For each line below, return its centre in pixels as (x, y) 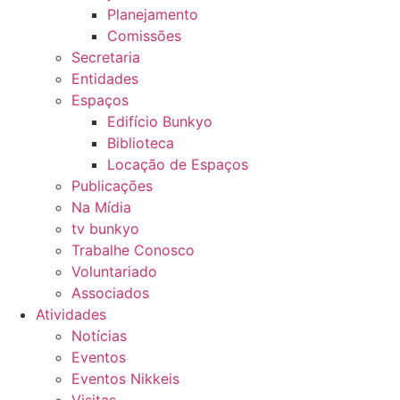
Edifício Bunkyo (160, 121)
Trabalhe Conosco (133, 250)
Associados (110, 293)
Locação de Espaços (178, 164)
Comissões (144, 36)
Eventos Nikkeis (125, 379)
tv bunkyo (105, 229)
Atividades (71, 314)
